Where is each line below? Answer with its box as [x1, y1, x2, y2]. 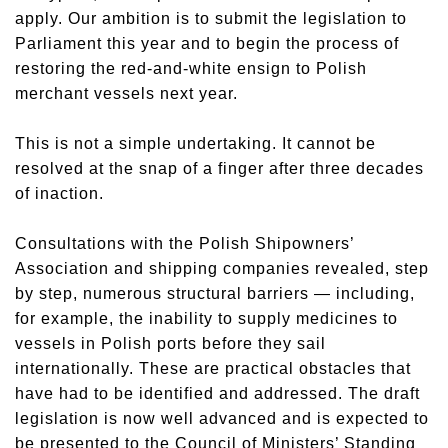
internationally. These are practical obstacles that [15, 360, 411, 377]
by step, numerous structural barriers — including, [15, 285, 415, 302]
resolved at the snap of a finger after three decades [15, 160, 424, 177]
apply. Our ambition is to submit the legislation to [15, 10, 407, 27]
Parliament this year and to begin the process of [15, 35, 399, 52]
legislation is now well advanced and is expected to [15, 410, 429, 427]
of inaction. [15, 185, 104, 202]
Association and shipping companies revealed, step [15, 260, 429, 277]
